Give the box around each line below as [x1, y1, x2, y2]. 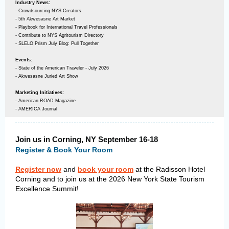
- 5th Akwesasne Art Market [15, 16, 75, 21]
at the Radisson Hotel [135, 165, 205, 173]
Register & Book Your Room [15, 146, 112, 154]
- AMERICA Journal [15, 106, 57, 111]
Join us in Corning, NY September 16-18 [15, 135, 158, 144]
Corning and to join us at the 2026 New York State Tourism [15, 175, 204, 183]
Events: [15, 57, 32, 62]
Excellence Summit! [15, 185, 79, 193]
